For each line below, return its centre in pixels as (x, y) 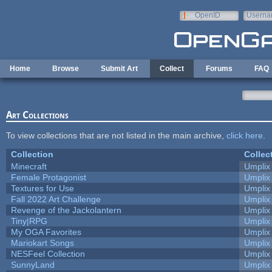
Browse (66, 69)
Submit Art (119, 69)
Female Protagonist (48, 177)
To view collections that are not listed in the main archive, (116, 135)
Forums (219, 69)
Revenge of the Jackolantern (66, 210)
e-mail (257, 24)
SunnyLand (32, 264)
